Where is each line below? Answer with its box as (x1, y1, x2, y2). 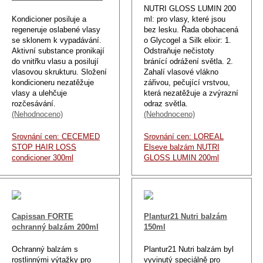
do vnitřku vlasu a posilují (12, 56, 99, 66)
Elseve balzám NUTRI (144, 142, 220, 151)
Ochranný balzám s (12, 244, 78, 254)
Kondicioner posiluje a (12, 14, 86, 23)
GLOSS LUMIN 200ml (144, 153, 219, 162)
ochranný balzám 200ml (12, 222, 99, 231)
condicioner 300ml (12, 153, 73, 162)
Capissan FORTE (12, 211, 73, 221)
